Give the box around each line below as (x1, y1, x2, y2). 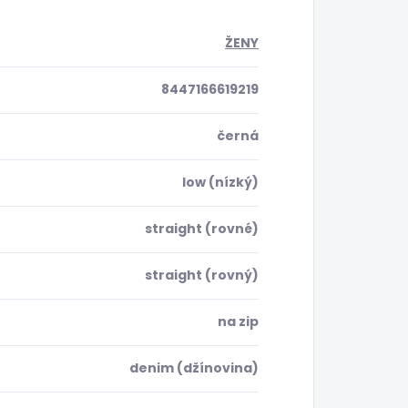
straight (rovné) (145, 219, 259, 239)
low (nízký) (182, 173, 259, 192)
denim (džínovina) (129, 359, 259, 378)
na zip (218, 312, 259, 331)
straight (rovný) (145, 266, 259, 285)
